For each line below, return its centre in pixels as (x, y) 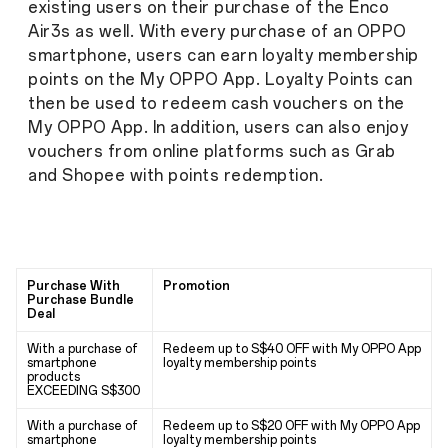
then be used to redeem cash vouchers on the (216, 104)
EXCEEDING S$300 (83, 391)
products (53, 377)
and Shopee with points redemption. (175, 176)
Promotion (196, 286)
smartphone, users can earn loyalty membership (223, 56)
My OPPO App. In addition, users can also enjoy (218, 128)
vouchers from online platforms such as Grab (212, 152)
